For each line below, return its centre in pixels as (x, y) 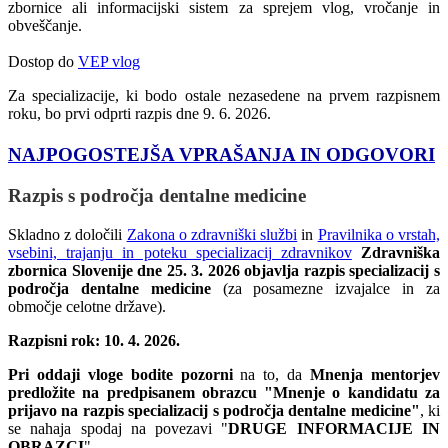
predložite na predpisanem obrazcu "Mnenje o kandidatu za (224, 392)
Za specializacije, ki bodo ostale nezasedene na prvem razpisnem (224, 96)
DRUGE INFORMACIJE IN (334, 428)
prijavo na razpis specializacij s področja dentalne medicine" (214, 410)
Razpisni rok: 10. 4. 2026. (94, 340)
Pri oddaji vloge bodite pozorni (120, 374)
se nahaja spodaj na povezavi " (118, 428)
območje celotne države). (87, 306)
